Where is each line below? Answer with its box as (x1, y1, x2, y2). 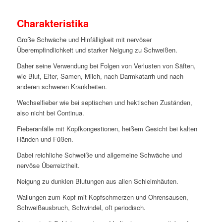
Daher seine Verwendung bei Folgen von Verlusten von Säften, (16, 61, 196, 71)
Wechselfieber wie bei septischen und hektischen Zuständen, (16, 98, 192, 108)
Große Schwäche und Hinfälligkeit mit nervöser (16, 35, 152, 45)
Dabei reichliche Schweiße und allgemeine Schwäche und (16, 150, 182, 160)
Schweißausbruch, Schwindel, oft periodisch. (16, 203, 146, 213)
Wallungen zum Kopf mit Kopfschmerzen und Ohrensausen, (16, 192, 188, 202)
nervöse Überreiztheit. (16, 161, 80, 170)
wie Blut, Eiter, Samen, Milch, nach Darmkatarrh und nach (16, 71, 183, 81)
